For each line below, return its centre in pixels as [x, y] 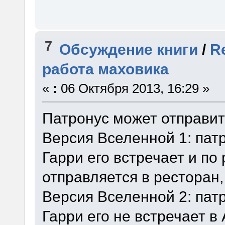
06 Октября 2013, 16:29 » [133, 88]
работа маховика [105, 69]
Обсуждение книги [129, 49]
